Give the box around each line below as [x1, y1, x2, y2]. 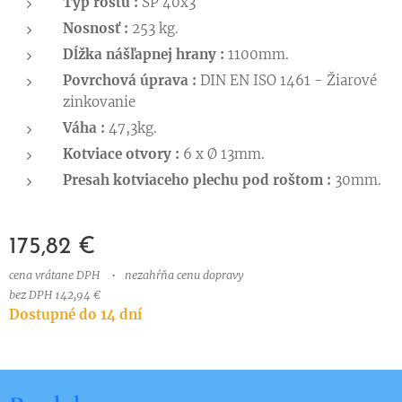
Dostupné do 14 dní [9, 306, 142, 323]
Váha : [63, 119, 105, 136]
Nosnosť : [63, 20, 128, 37]
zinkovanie [63, 93, 135, 110]
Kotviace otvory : [63, 145, 179, 162]
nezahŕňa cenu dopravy [125, 268, 244, 282]
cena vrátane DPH [9, 268, 100, 282]
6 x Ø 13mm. [179, 145, 265, 162]
